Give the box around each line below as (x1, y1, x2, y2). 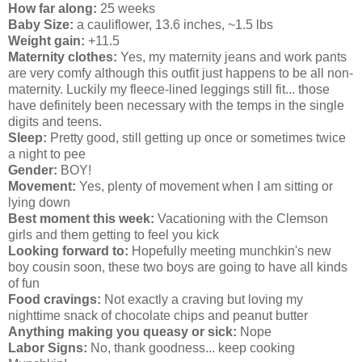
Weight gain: (8, 34, 88, 48)
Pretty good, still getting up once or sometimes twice (47, 131, 346, 145)
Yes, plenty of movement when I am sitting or (76, 179, 333, 194)
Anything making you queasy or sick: (8, 325, 237, 339)
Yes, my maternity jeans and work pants (120, 50, 347, 65)
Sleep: (8, 131, 47, 145)
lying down (8, 196, 70, 210)
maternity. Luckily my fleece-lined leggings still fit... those (8, 82, 330, 97)
